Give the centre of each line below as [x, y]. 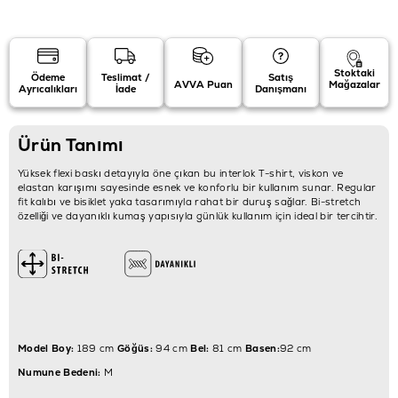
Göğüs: [135, 348]
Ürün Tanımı [71, 145]
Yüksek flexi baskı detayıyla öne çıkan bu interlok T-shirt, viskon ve [181, 173]
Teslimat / [125, 78]
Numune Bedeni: [60, 372]
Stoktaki [355, 72]
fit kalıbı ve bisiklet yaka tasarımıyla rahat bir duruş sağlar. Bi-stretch [190, 201]
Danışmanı [281, 89]
